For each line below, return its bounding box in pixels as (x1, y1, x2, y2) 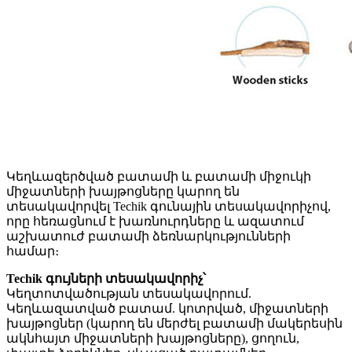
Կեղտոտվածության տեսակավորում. (6, 286, 251, 300)
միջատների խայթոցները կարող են (6, 184, 240, 198)
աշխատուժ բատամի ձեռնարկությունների (6, 229, 291, 243)
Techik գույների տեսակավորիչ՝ (6, 271, 206, 285)
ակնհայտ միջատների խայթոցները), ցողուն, (6, 331, 299, 345)
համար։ (6, 244, 59, 258)
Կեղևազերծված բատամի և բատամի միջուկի (6, 169, 311, 183)
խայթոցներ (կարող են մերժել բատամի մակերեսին (6, 316, 343, 330)
